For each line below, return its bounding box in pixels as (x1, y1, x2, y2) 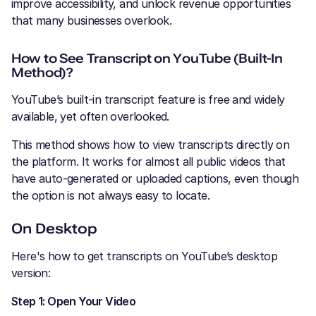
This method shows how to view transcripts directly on (11, 137, 290, 152)
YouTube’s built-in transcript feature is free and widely (11, 92, 285, 107)
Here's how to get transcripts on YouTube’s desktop (11, 248, 277, 263)
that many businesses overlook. (11, 13, 171, 28)
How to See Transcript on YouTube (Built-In (11, 50, 283, 66)
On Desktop (11, 219, 97, 237)
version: (11, 265, 51, 280)
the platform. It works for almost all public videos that (11, 154, 286, 169)
